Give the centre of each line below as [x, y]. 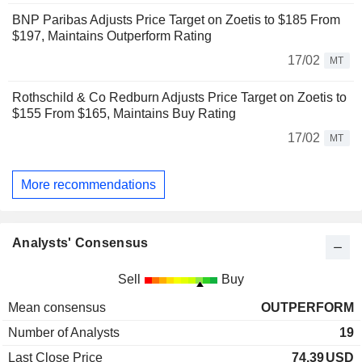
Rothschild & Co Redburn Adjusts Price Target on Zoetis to [179, 97]
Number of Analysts [64, 333]
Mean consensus [57, 308]
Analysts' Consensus [80, 243]
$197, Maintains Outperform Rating [112, 36]
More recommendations [88, 184]
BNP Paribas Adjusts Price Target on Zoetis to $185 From [176, 20]
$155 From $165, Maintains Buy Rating [124, 114]
